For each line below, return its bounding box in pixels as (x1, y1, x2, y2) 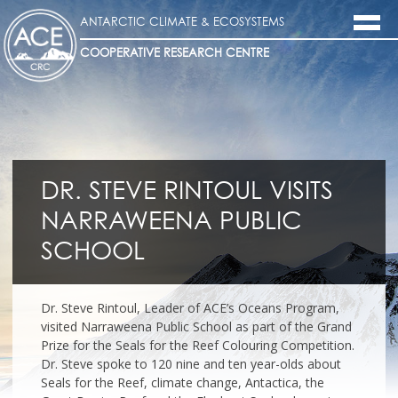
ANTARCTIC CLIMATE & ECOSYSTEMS (79, 17, 284, 28)
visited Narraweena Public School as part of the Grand (41, 318, 352, 336)
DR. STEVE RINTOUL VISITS (41, 179, 333, 205)
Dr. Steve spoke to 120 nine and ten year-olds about (41, 355, 341, 373)
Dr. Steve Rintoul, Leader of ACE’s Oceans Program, (41, 299, 339, 317)
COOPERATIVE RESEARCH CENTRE (79, 48, 269, 60)
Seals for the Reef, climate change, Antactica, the (41, 374, 324, 392)
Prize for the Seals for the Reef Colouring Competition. (41, 337, 354, 354)
